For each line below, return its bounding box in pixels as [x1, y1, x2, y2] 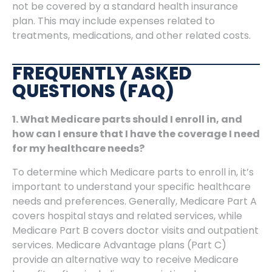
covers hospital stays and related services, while [12, 208, 242, 223]
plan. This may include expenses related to [12, 14, 215, 29]
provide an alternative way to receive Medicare [12, 252, 239, 267]
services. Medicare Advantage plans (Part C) [12, 237, 226, 252]
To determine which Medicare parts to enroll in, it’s [12, 165, 254, 179]
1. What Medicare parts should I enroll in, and [12, 112, 242, 127]
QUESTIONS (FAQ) [12, 79, 174, 104]
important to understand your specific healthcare [12, 179, 251, 194]
